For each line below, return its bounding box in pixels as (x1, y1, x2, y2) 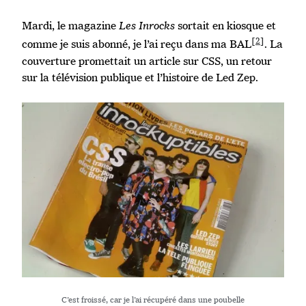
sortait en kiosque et (175, 18, 276, 33)
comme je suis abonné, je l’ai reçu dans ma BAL (22, 37, 251, 52)
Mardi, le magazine (22, 18, 119, 33)
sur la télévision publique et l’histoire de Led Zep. (22, 70, 258, 85)
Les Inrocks (119, 18, 175, 33)
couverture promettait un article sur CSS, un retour (22, 53, 272, 68)
